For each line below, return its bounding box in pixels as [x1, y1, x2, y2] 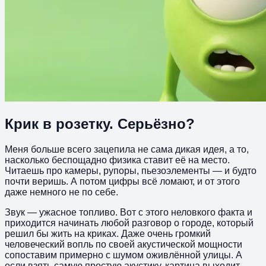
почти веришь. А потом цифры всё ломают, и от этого [5, 176, 240, 186]
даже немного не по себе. [5, 186, 118, 197]
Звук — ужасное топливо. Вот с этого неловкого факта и [5, 207, 252, 217]
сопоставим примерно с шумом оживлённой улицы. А [5, 249, 242, 260]
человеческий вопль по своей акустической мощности [5, 239, 242, 249]
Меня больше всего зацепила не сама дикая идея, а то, [5, 144, 249, 154]
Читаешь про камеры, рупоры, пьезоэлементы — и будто [5, 165, 256, 176]
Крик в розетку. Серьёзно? [5, 115, 195, 132]
